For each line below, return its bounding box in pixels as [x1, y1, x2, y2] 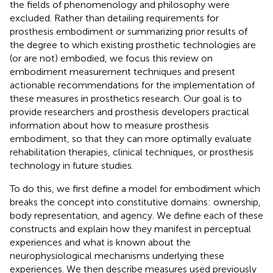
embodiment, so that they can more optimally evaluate [10, 132, 252, 144]
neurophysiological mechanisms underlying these [10, 249, 224, 261]
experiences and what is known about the [10, 236, 191, 248]
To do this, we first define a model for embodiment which [10, 182, 260, 194]
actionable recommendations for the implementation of [10, 79, 255, 91]
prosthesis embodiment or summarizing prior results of [10, 25, 247, 37]
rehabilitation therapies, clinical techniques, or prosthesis [10, 146, 253, 158]
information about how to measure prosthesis [10, 119, 209, 131]
